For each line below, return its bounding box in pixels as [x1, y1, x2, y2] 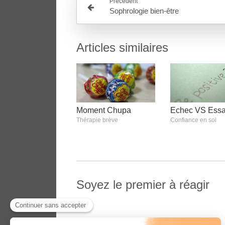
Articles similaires [76, 40, 168, 54]
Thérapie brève [76, 117, 118, 124]
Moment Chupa [76, 106, 131, 115]
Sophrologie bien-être [109, 6, 179, 15]
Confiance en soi [170, 117, 216, 124]
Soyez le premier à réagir [76, 178, 209, 192]
